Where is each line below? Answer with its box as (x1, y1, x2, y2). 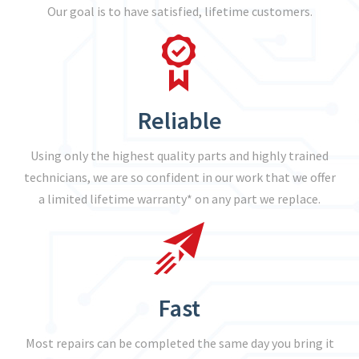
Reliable (137, 105, 222, 135)
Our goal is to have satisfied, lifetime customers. (46, 3, 313, 19)
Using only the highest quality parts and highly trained (30, 147, 329, 163)
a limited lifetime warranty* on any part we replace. (38, 191, 321, 207)
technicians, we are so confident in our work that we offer (23, 169, 336, 185)
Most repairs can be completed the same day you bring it (25, 335, 334, 351)
